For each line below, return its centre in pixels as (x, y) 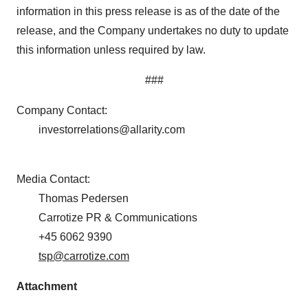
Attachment (47, 287)
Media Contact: (53, 179)
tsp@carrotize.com (84, 256)
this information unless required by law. (111, 50)
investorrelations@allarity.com (101, 130)
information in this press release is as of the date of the (148, 12)
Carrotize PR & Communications (107, 218)
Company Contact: (74, 111)
